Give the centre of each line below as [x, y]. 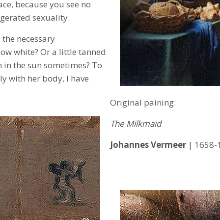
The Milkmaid [136, 123]
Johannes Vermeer [148, 144]
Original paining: [143, 102]
